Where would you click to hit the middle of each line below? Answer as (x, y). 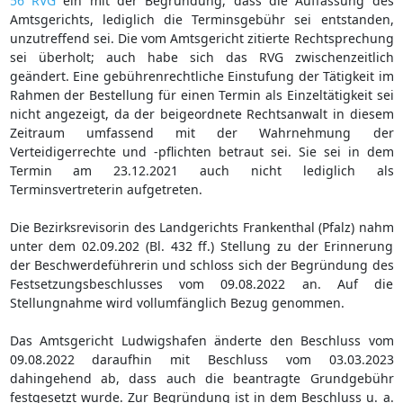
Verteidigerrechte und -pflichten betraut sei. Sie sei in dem (201, 151)
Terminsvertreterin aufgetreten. (106, 189)
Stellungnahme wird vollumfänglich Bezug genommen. (177, 302)
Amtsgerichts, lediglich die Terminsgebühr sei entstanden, (201, 19)
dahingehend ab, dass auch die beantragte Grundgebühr (201, 378)
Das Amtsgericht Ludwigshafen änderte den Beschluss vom (201, 340)
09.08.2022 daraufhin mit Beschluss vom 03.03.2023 (201, 359)
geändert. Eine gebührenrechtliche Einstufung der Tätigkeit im (201, 76)
